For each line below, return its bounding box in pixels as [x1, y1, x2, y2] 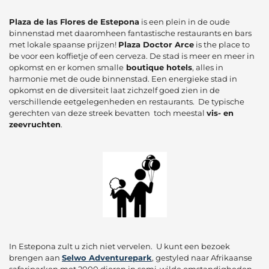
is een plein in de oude [139, 16, 230, 26]
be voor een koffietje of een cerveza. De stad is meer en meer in [9, 50, 255, 61]
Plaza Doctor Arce [118, 39, 194, 49]
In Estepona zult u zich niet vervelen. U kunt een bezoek [9, 241, 230, 251]
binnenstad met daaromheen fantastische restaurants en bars [9, 28, 252, 38]
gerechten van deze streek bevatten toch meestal [9, 107, 207, 118]
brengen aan [9, 252, 62, 262]
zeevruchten [9, 119, 61, 129]
